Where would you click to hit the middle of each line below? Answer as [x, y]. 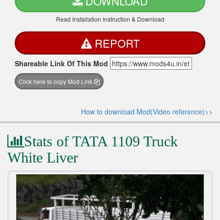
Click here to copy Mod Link [56, 81]
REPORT [117, 43]
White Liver [43, 157]
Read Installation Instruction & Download [110, 19]
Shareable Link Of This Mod [61, 63]
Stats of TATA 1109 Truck [101, 141]
